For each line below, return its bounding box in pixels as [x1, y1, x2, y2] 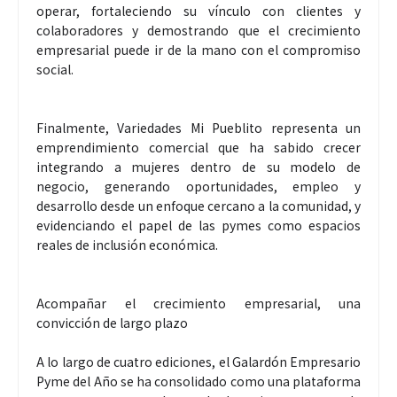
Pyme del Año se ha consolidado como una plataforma [36, 372, 361, 391]
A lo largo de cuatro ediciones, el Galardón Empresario [36, 353, 361, 371]
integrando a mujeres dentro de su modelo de [36, 158, 361, 176]
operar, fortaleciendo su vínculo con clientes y [36, 2, 361, 20]
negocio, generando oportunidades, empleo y [36, 177, 361, 196]
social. [36, 60, 74, 79]
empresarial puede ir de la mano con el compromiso [36, 41, 361, 59]
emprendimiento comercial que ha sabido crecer [36, 138, 361, 157]
